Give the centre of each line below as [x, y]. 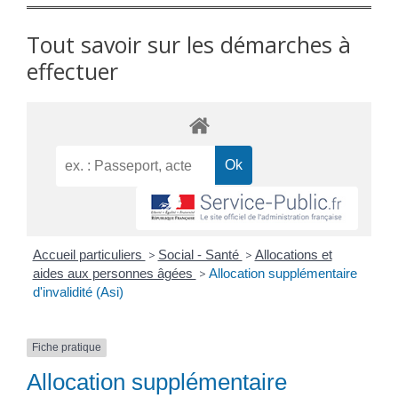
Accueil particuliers [89, 255]
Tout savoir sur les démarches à [189, 45]
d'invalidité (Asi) [78, 292]
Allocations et [293, 255]
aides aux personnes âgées [114, 274]
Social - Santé [200, 255]
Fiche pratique [67, 348]
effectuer [72, 72]
